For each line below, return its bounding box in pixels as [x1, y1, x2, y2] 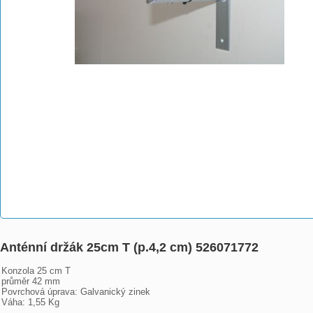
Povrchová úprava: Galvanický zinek [1, 286, 150, 297]
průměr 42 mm [1, 276, 60, 286]
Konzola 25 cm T [1, 265, 71, 276]
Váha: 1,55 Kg [1, 297, 59, 307]
